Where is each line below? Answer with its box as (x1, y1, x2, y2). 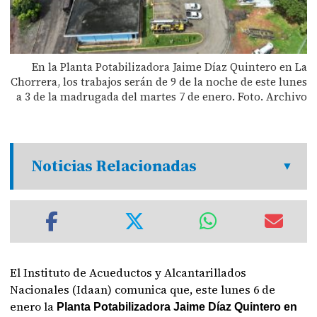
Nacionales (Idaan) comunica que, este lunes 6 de (10, 281, 276, 297)
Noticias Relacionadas (31, 154, 197, 177)
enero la (10, 298, 57, 314)
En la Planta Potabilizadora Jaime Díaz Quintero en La (31, 59, 307, 74)
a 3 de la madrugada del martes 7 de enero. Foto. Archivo (16, 88, 307, 104)
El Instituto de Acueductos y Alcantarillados (10, 264, 247, 280)
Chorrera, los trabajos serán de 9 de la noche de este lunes (10, 74, 307, 89)
